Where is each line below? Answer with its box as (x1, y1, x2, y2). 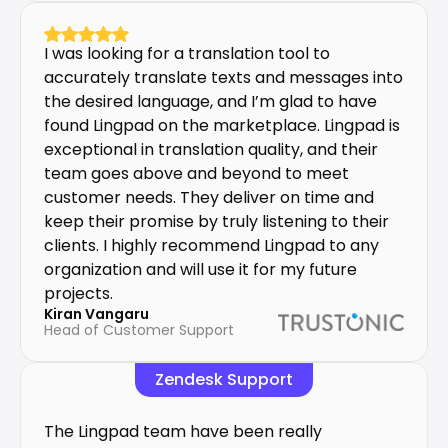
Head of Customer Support (44, 320, 234, 340)
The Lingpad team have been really (44, 420, 322, 443)
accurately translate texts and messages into (44, 66, 403, 89)
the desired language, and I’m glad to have (44, 90, 377, 113)
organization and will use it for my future (44, 258, 357, 281)
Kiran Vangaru (44, 304, 149, 324)
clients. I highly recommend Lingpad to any (44, 234, 379, 257)
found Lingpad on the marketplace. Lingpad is (44, 114, 400, 137)
